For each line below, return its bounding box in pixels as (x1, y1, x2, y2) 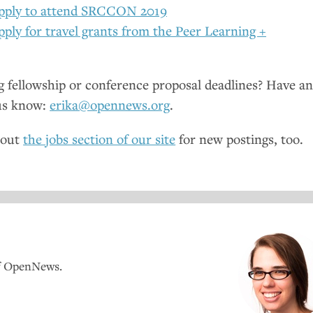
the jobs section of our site (23, 130, 176, 148)
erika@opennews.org (50, 96, 170, 114)
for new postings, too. (175, 130, 304, 148)
